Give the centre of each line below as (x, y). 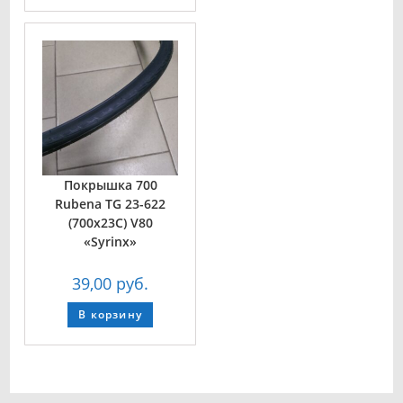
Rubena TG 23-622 (111, 204)
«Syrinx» (111, 242)
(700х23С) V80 (110, 223)
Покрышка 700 (110, 185)
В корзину (110, 315)
